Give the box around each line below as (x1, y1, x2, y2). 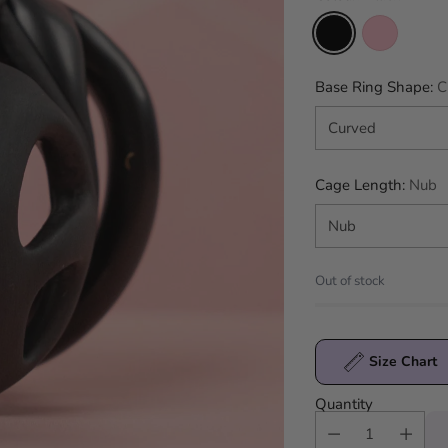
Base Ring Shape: (314, 77, 437, 97)
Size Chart (368, 352, 437, 371)
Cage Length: (314, 175, 409, 195)
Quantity (314, 394, 373, 414)
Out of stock (314, 272, 385, 290)
